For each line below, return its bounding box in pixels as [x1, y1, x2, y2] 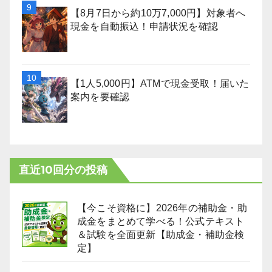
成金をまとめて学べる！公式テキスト [77, 216, 245, 226]
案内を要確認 [70, 92, 130, 102]
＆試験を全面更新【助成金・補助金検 [77, 229, 245, 240]
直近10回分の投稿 [19, 163, 107, 177]
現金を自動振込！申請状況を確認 [70, 21, 218, 32]
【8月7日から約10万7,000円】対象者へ [70, 8, 246, 18]
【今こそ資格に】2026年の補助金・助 [77, 203, 247, 213]
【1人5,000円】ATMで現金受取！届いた [70, 78, 250, 89]
